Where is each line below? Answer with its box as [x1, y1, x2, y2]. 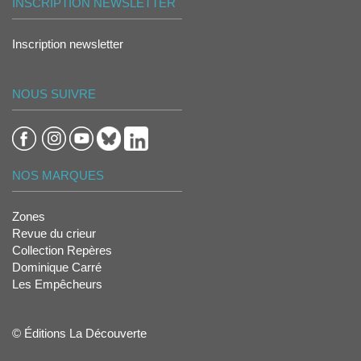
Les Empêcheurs [12, 276, 102, 291]
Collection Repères [12, 243, 112, 257]
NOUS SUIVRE [12, 86, 96, 101]
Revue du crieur [12, 226, 96, 240]
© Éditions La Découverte [12, 326, 147, 340]
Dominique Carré [12, 259, 102, 274]
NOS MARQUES [12, 168, 104, 182]
